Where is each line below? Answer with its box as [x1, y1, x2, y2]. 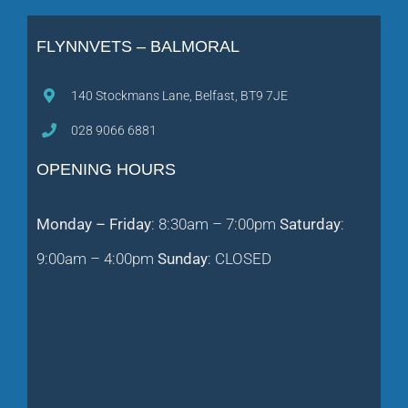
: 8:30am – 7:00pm [151, 215, 280, 234]
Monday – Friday [36, 215, 151, 234]
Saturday [280, 215, 341, 234]
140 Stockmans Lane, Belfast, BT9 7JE [71, 87, 289, 103]
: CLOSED [208, 250, 271, 269]
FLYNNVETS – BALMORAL [36, 36, 240, 56]
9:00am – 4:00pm [36, 250, 158, 269]
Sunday [158, 250, 208, 269]
